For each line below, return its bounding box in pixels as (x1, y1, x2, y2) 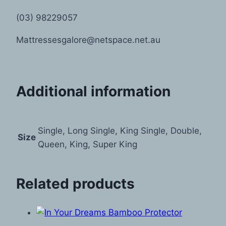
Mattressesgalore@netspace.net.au (16, 35, 160, 45)
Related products (16, 175, 135, 192)
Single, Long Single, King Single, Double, (38, 125, 202, 136)
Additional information (16, 83, 171, 100)
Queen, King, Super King (38, 139, 137, 149)
